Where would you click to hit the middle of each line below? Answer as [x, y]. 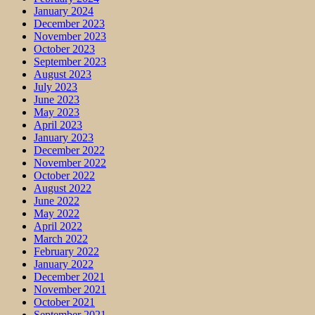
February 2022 [66, 252]
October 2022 [64, 176]
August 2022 [63, 188]
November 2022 [70, 163]
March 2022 [61, 239]
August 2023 [63, 75]
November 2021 [70, 290]
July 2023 [56, 87]
